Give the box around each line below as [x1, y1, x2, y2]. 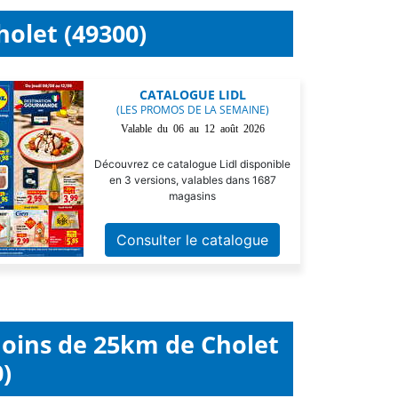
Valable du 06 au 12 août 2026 [120, 123, 265, 133]
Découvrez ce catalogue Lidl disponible [94, 157, 291, 171]
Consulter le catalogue [116, 231, 269, 249]
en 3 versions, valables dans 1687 [108, 173, 276, 187]
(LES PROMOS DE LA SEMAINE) [115, 102, 269, 117]
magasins [169, 189, 217, 203]
